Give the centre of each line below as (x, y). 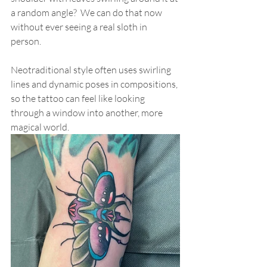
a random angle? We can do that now (87, 13)
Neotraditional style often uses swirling (92, 70)
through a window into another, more (88, 113)
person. (28, 41)
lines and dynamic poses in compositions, (95, 84)
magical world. (41, 127)
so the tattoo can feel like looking (79, 98)
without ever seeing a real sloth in (80, 27)
